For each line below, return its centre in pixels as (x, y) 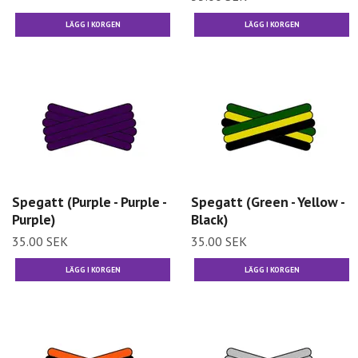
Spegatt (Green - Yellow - (268, 201)
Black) (209, 219)
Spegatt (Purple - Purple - (89, 201)
